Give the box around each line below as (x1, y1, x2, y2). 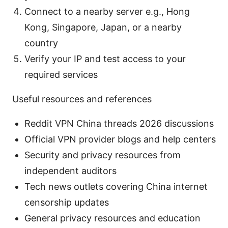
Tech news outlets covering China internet (24, 181, 208, 192)
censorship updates (24, 196, 109, 208)
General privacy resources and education (24, 212, 201, 223)
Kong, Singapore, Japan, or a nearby (24, 21, 182, 33)
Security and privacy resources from (24, 149, 181, 160)
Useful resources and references (12, 93, 152, 104)
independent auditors (24, 165, 117, 176)
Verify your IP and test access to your (24, 53, 186, 64)
